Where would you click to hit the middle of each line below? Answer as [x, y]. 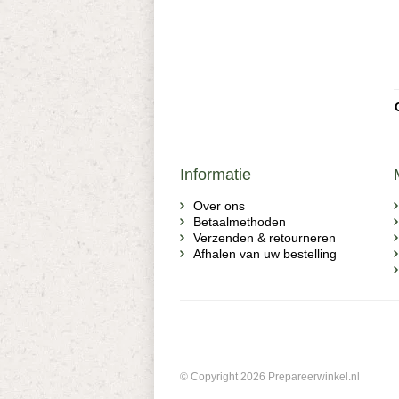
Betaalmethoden [240, 222]
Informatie [216, 175]
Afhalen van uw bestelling [265, 254]
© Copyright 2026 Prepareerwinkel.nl [270, 377]
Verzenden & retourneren [265, 238]
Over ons [219, 206]
